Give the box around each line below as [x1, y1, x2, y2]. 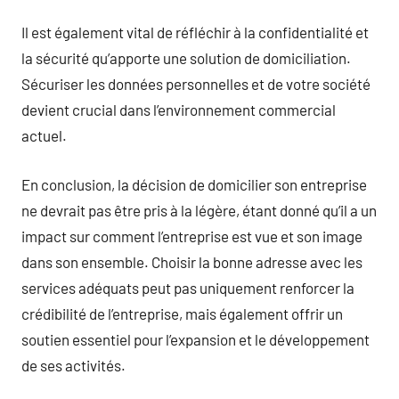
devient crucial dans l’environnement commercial [21, 101, 336, 118]
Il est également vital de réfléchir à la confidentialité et [21, 23, 369, 41]
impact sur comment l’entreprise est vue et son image [21, 226, 362, 245]
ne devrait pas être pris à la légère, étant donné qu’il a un [21, 200, 377, 219]
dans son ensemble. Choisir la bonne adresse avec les [21, 252, 362, 271]
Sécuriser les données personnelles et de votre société [21, 75, 370, 93]
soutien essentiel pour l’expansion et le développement [21, 330, 370, 348]
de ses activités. [21, 355, 126, 374]
